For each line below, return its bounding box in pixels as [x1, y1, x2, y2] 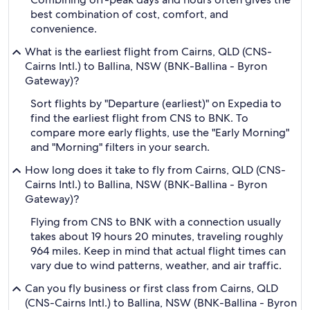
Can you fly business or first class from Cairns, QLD [25, 281, 278, 295]
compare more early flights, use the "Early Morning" [30, 125, 289, 140]
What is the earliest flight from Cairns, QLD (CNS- [25, 44, 272, 59]
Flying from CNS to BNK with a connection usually [30, 215, 281, 229]
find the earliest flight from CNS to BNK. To [30, 111, 248, 125]
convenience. [30, 21, 97, 36]
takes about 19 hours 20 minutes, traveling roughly [30, 229, 283, 244]
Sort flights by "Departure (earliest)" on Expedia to [30, 96, 282, 111]
